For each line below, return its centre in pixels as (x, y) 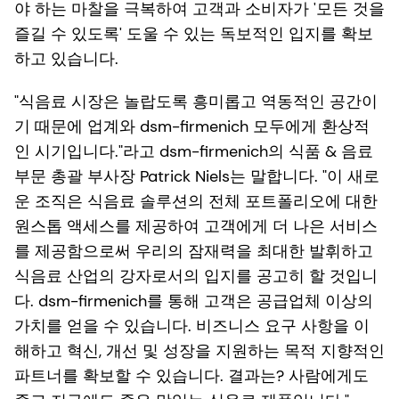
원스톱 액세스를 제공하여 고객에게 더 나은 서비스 (196, 227)
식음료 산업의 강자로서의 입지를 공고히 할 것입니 (196, 277)
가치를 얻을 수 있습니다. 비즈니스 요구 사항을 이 (192, 326)
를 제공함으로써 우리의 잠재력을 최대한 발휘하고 (194, 252)
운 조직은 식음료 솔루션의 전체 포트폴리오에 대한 (196, 202)
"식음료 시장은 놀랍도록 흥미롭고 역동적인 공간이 (196, 102)
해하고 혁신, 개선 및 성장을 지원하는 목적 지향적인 (199, 351)
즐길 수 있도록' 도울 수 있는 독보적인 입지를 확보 (194, 34)
